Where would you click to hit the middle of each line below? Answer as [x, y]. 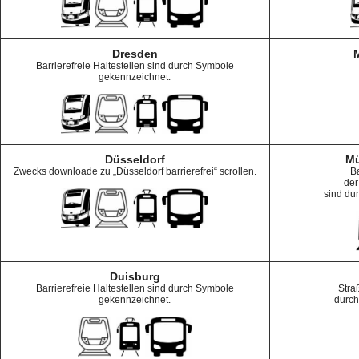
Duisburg [135, 276]
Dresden [135, 54]
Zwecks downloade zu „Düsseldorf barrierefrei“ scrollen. [135, 171]
